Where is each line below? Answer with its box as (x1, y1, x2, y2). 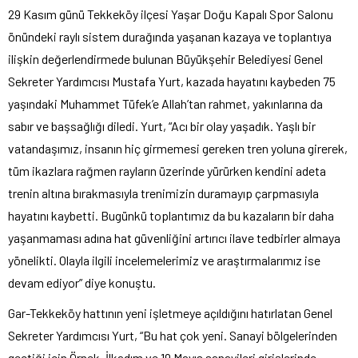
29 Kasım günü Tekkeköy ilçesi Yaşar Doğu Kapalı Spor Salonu (8, 6, 333, 22)
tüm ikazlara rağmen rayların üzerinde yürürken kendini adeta (8, 162, 326, 178)
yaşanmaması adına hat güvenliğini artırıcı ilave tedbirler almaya (8, 229, 340, 245)
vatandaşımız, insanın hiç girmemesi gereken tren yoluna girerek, (8, 140, 348, 156)
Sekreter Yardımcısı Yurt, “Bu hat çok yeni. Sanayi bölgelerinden (8, 327, 337, 343)
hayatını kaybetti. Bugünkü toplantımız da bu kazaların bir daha (8, 207, 334, 223)
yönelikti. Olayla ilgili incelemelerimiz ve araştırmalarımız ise (8, 252, 320, 268)
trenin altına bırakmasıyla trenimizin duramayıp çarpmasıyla (8, 185, 319, 201)
